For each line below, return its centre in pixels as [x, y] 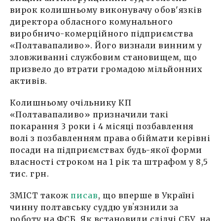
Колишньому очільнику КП [71, 102]
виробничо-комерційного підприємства [102, 33]
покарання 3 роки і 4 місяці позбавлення [102, 126]
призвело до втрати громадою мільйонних [106, 69]
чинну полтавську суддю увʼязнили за [94, 207]
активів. [29, 81]
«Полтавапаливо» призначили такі [89, 114]
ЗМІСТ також [40, 195]
